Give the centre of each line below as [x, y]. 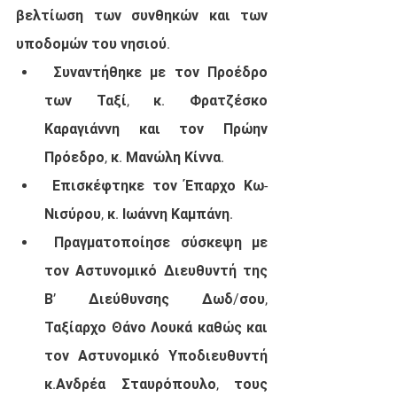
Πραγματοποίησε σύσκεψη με [50, 243]
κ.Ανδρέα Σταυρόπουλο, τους [156, 385]
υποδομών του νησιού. [93, 44]
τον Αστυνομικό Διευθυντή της [156, 271]
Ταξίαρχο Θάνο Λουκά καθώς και [156, 328]
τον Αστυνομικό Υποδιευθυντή [156, 356]
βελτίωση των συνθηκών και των [142, 16]
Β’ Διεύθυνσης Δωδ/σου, [156, 300]
